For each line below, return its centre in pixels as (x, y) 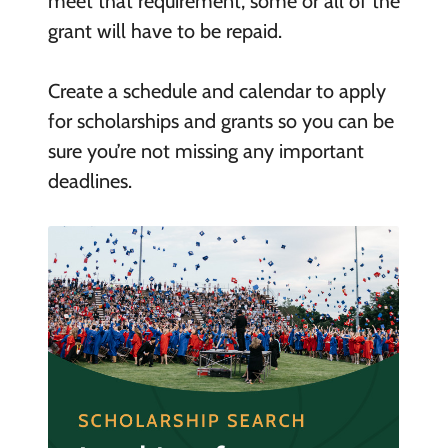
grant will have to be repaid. (164, 30)
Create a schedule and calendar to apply (216, 90)
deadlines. (92, 180)
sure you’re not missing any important (205, 150)
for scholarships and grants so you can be (220, 120)
